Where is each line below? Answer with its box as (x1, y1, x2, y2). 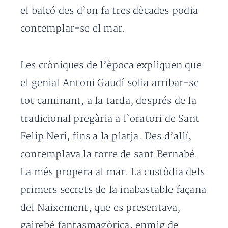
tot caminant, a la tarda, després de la (20, 95, 196, 107)
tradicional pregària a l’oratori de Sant (20, 113, 200, 125)
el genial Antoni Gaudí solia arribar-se (20, 77, 199, 89)
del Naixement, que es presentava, (20, 202, 181, 214)
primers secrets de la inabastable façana (20, 184, 207, 196)
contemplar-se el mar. (20, 23, 126, 35)
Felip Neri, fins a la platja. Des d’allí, (20, 131, 192, 142)
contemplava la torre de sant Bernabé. (20, 149, 198, 160)
